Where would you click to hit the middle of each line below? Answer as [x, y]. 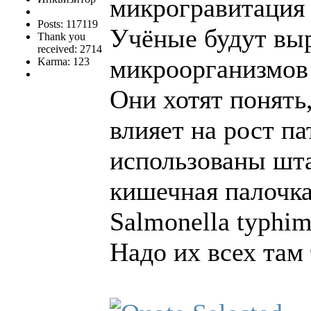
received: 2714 [70, 49]
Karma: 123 [64, 62]
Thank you [61, 37]
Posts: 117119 [68, 24]
